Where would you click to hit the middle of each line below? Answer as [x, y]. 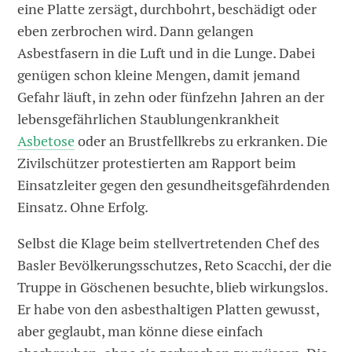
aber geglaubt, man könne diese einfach [141, 331]
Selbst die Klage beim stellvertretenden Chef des [169, 243]
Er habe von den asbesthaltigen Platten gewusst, [169, 309]
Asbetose [46, 141]
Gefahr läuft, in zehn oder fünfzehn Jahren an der [171, 97]
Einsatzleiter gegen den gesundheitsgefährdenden [174, 185]
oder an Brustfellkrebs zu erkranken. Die [202, 141]
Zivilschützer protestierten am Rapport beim [157, 163]
